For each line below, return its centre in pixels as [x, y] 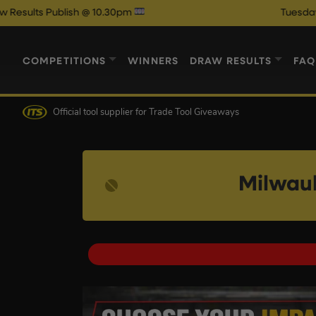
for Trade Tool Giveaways [187, 112]
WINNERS [153, 61]
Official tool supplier [94, 112]
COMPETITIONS [65, 61]
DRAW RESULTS [231, 61]
